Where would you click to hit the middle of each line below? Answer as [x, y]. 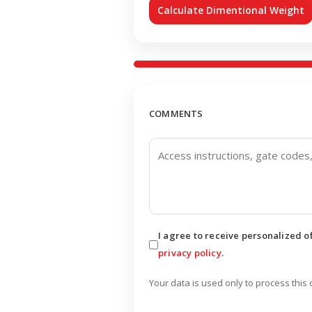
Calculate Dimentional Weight [231, 10]
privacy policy [190, 253]
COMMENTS [176, 114]
